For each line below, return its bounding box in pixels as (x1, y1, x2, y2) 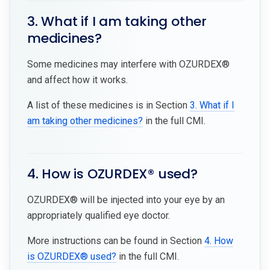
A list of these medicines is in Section (27, 99, 190, 111)
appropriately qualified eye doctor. (27, 209, 170, 221)
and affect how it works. (27, 74, 128, 86)
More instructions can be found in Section (27, 234, 204, 246)
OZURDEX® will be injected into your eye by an (27, 193, 225, 206)
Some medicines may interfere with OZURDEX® (27, 58, 230, 70)
